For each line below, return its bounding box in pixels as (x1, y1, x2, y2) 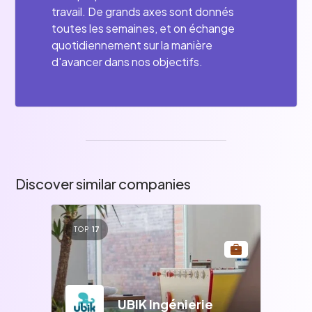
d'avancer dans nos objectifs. (52, 54, 203, 69)
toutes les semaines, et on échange (52, 21, 235, 36)
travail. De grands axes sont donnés (52, 4, 235, 19)
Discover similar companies (15, 175, 192, 192)
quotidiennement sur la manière (52, 38, 213, 52)
